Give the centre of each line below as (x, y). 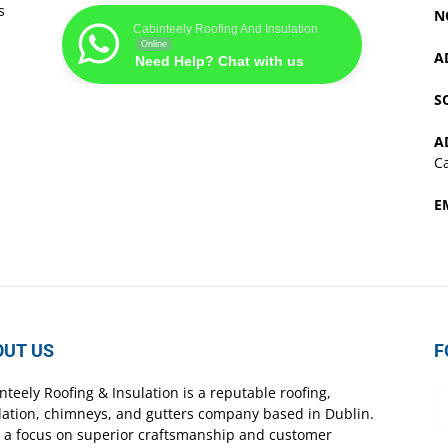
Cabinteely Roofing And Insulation (225, 29)
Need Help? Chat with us (219, 61)
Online (154, 44)
